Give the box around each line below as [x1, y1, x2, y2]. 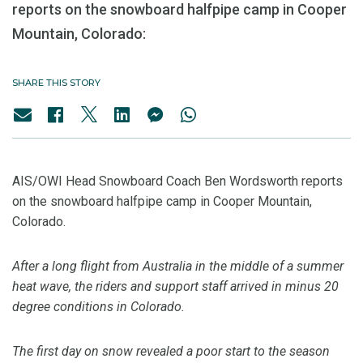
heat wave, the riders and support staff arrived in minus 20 [12, 279, 339, 294]
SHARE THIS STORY [12, 77, 100, 88]
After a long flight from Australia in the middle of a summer [12, 258, 344, 274]
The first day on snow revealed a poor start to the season [12, 344, 330, 359]
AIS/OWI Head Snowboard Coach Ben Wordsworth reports [12, 173, 343, 189]
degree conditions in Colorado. [12, 299, 185, 314]
